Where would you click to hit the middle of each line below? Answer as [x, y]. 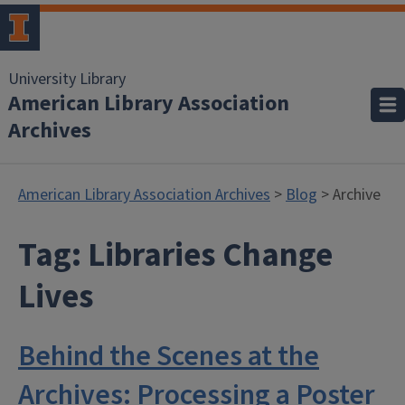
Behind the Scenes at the [169, 356]
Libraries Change [210, 255]
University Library [67, 79]
